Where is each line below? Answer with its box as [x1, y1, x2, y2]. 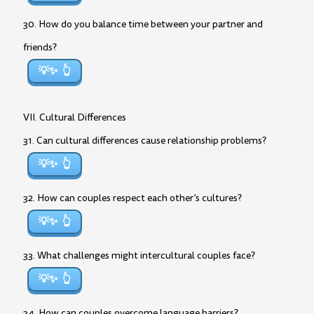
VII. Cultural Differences [23, 111, 126, 124]
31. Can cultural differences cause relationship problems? [23, 134, 266, 147]
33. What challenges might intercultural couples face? [23, 249, 255, 262]
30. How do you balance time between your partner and [23, 18, 263, 31]
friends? [23, 41, 57, 54]
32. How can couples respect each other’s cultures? [23, 191, 242, 205]
